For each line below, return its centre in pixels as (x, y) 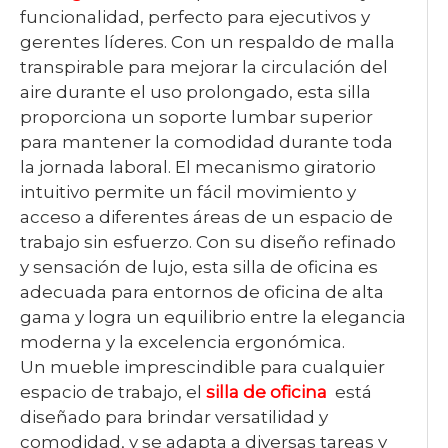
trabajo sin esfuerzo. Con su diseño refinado (208, 242)
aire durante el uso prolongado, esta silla (195, 92)
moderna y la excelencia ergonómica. (182, 342)
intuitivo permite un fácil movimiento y (188, 192)
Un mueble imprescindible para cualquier (202, 367)
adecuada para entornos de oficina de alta (202, 292)
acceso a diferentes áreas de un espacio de (206, 217)
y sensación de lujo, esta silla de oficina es (199, 267)
